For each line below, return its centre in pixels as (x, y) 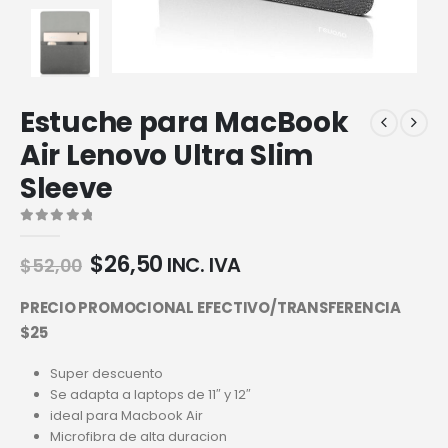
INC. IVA (204, 266)
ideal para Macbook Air (126, 416)
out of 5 (69, 233)
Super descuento (106, 374)
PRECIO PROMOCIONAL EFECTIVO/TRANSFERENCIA (210, 307)
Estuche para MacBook (184, 123)
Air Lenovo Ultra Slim (167, 156)
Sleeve (66, 189)
